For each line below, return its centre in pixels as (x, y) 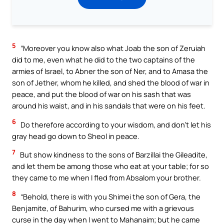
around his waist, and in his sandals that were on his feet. (109, 106)
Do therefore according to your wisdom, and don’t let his (115, 124)
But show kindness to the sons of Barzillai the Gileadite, (113, 155)
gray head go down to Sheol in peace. (76, 136)
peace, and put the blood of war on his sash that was (101, 94)
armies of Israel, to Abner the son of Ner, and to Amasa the (110, 71)
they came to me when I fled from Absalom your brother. (106, 178)
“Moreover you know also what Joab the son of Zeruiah (112, 48)
